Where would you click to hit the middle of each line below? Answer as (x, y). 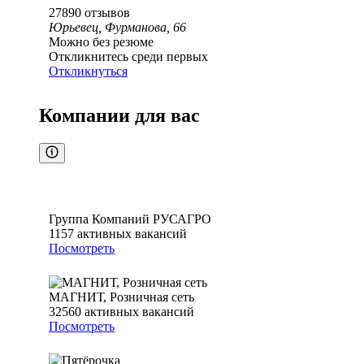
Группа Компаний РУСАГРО (130, 219)
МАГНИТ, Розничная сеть (121, 297)
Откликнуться (88, 71)
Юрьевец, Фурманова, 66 (117, 28)
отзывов (107, 13)
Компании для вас (119, 116)
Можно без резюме (101, 42)
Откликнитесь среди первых (128, 57)
